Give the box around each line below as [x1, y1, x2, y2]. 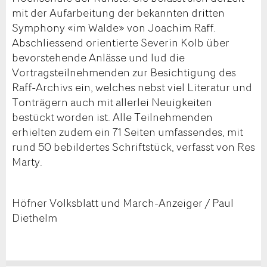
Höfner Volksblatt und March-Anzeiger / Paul [12, 195, 234, 211]
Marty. [12, 154, 42, 170]
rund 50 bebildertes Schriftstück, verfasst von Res [12, 139, 255, 155]
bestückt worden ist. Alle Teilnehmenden [12, 109, 213, 125]
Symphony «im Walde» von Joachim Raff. [12, 20, 216, 36]
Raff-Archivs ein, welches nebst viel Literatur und [12, 79, 252, 95]
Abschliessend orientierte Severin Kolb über [12, 35, 229, 51]
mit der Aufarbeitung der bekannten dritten [12, 5, 225, 21]
